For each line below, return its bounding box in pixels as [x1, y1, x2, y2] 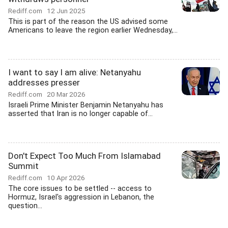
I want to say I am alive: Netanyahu [8, 67, 141, 77]
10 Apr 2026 [47, 174, 85, 182]
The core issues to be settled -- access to [8, 184, 152, 193]
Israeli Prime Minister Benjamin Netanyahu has [8, 101, 163, 109]
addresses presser [8, 77, 80, 88]
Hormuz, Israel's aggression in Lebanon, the [8, 193, 154, 202]
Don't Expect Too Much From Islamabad [8, 151, 161, 161]
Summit [8, 161, 39, 171]
